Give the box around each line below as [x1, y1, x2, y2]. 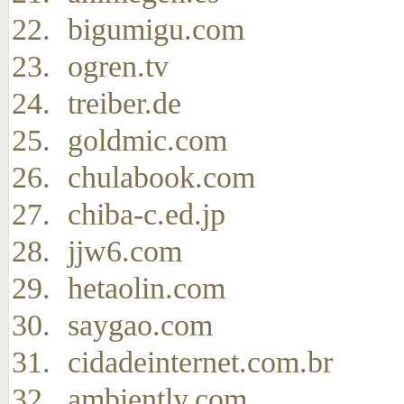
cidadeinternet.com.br [68, 345, 333, 379]
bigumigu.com [68, 13, 244, 46]
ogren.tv [68, 50, 169, 83]
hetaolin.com [68, 271, 225, 305]
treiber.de [68, 87, 181, 120]
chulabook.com [68, 161, 255, 194]
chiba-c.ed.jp [68, 197, 225, 231]
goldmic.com [68, 124, 227, 157]
